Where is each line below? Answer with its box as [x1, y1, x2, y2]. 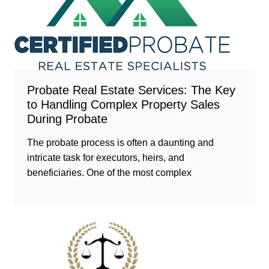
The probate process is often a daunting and [26, 137, 214, 148]
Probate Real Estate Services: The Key [26, 83, 235, 97]
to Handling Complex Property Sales [26, 97, 220, 111]
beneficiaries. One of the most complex [26, 167, 192, 178]
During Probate [26, 112, 107, 125]
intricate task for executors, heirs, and [26, 152, 184, 163]
